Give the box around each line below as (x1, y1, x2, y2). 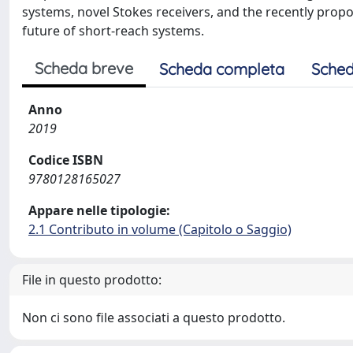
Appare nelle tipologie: (28, 202, 170, 219)
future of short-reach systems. (22, 22, 204, 39)
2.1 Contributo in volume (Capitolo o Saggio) (28, 221, 292, 238)
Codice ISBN (28, 151, 103, 169)
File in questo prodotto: (22, 271, 162, 288)
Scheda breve (35, 58, 133, 78)
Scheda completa (159, 59, 284, 79)
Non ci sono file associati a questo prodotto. (22, 309, 285, 326)
